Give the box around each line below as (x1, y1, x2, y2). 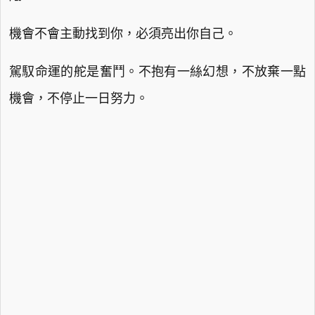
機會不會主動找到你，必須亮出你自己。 (9, 27, 237, 41)
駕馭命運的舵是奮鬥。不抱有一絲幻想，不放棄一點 (9, 65, 306, 79)
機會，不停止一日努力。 (9, 91, 148, 105)
